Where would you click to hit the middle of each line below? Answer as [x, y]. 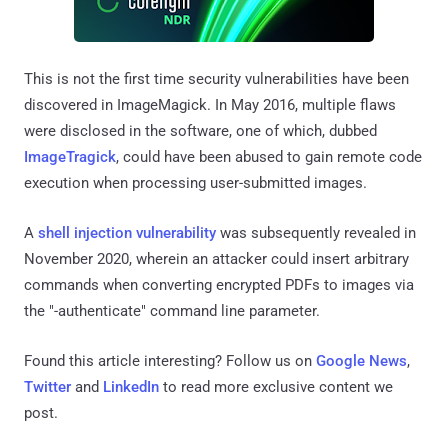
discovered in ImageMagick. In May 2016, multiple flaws [210, 105]
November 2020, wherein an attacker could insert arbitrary [216, 259]
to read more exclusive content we [276, 387]
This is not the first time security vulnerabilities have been [216, 79]
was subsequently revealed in [316, 233]
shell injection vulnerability [127, 233]
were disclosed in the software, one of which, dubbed [200, 131]
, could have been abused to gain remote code [269, 157]
